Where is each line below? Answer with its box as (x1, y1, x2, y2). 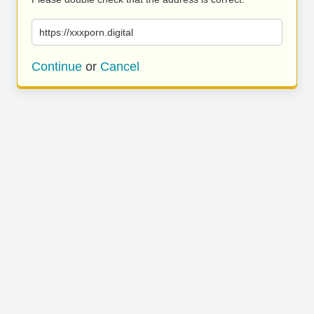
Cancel (100, 60, 139, 74)
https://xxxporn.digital (39, 27, 133, 38)
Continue (32, 60, 82, 74)
